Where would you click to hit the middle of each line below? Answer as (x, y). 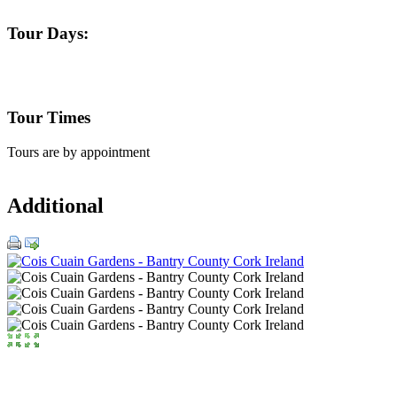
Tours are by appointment (78, 152)
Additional (55, 205)
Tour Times (49, 118)
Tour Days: (48, 33)
